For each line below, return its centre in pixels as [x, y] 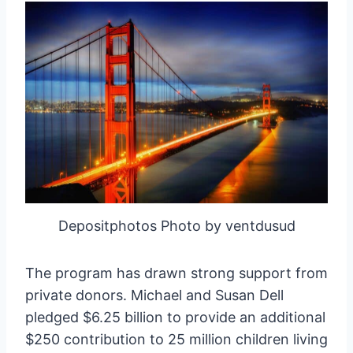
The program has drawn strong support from [176, 273]
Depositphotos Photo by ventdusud [176, 225]
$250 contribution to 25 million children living [176, 339]
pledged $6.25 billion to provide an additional [175, 317]
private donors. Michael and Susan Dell [154, 295]
